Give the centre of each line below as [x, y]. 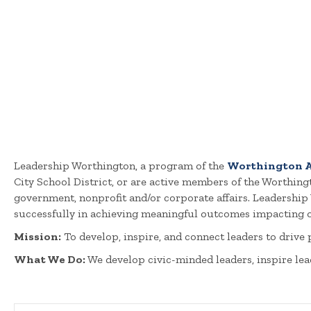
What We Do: [50, 259]
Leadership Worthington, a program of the [120, 165]
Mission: [37, 236]
